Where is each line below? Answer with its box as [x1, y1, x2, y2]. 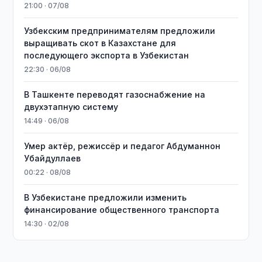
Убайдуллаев [24, 153, 81, 163]
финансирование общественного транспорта [24, 205, 220, 215]
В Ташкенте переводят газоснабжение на [24, 89, 206, 99]
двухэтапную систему [24, 102, 119, 112]
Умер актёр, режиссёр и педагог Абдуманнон [24, 141, 221, 151]
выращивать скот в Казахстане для [24, 38, 177, 48]
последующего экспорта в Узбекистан [24, 50, 189, 60]
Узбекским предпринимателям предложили [24, 26, 216, 36]
